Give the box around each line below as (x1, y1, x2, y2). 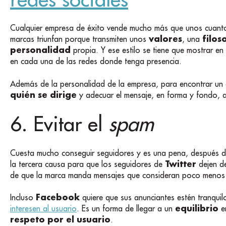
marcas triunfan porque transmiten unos (10, 34, 149, 44)
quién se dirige (10, 89, 77, 100)
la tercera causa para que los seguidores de (10, 158, 165, 169)
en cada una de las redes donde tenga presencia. (10, 56, 182, 67)
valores (149, 33, 182, 44)
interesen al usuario (10, 203, 77, 213)
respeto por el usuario (10, 213, 110, 224)
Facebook (36, 191, 80, 202)
